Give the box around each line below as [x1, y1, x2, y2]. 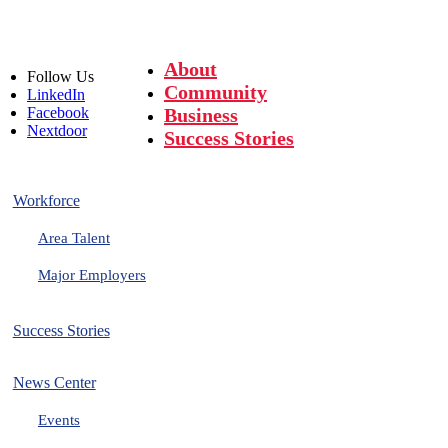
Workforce [12, 192, 80, 209]
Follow [27, 68, 72, 85]
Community [164, 81, 267, 103]
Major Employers [37, 267, 146, 283]
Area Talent [37, 230, 110, 246]
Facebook [27, 104, 89, 121]
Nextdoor [27, 122, 87, 139]
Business [164, 104, 238, 126]
